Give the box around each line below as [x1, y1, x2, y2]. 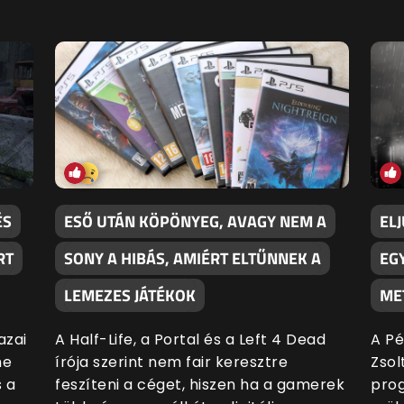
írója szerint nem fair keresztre [55, 352, 288, 373]
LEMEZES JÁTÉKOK [64, 283, 196, 308]
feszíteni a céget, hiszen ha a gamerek [55, 374, 344, 396]
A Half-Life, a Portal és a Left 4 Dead [55, 329, 326, 351]
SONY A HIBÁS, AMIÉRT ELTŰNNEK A [64, 246, 321, 271]
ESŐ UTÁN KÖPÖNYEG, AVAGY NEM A [64, 209, 326, 234]
